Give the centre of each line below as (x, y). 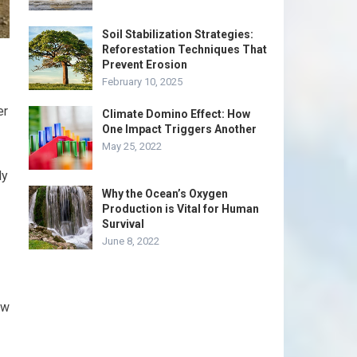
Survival (123, 224)
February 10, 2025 (142, 82)
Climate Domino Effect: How (176, 114)
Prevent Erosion (145, 65)
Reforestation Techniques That (184, 49)
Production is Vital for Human (180, 209)
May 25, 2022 (132, 146)
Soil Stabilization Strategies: (178, 34)
